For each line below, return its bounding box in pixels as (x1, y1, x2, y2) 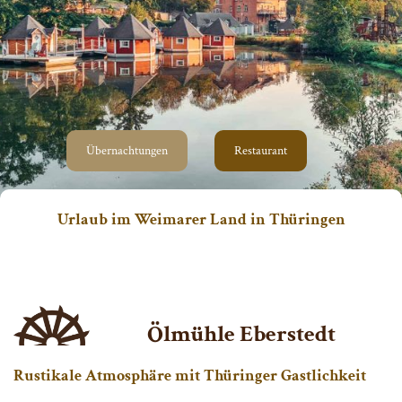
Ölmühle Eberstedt (147, 318, 336, 349)
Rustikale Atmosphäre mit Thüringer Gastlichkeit (13, 364, 366, 386)
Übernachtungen (86, 142, 168, 159)
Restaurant (234, 142, 287, 159)
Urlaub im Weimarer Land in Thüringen (57, 208, 345, 230)
